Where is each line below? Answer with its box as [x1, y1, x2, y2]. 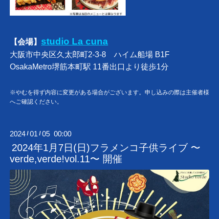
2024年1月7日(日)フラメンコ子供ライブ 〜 [11, 142, 200, 153]
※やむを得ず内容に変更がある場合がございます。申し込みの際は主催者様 [10, 89, 209, 96]
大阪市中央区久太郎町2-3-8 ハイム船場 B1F [10, 50, 170, 59]
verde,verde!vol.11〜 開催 [10, 153, 122, 165]
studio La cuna [41, 36, 108, 47]
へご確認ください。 [10, 98, 63, 106]
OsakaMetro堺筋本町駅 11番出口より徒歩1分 [10, 63, 169, 71]
